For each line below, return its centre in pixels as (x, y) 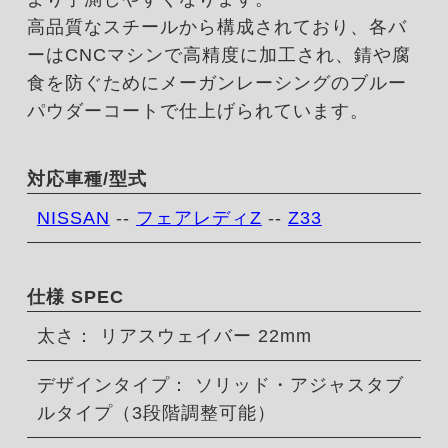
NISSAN (73, 217)
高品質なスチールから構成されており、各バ (216, 26)
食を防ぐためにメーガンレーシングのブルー (216, 82)
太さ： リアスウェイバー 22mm (174, 335)
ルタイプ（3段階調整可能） (156, 412)
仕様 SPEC (75, 296)
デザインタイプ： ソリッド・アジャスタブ (220, 384)
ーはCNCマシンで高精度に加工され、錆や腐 (218, 54)
